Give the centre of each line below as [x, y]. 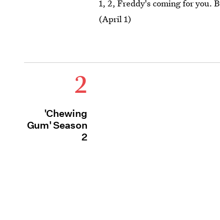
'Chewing [66, 114]
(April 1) [115, 19]
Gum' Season [57, 125]
